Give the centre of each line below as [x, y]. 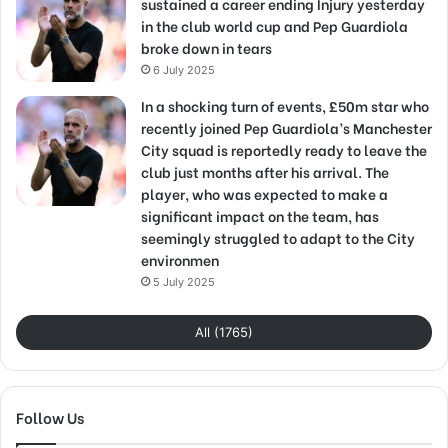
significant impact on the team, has [260, 216]
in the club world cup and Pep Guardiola [274, 26]
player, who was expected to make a [264, 194]
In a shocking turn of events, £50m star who [285, 106]
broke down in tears [206, 48]
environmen [180, 260]
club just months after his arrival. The [265, 172]
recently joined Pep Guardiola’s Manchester [286, 128]
